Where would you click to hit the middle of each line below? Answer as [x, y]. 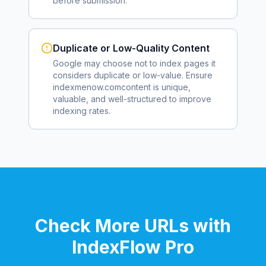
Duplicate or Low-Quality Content [131, 48]
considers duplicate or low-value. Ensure [133, 75]
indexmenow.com [87, 87]
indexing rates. [82, 111]
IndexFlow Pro [133, 247]
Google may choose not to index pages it [134, 63]
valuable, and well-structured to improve [132, 99]
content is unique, [156, 87]
